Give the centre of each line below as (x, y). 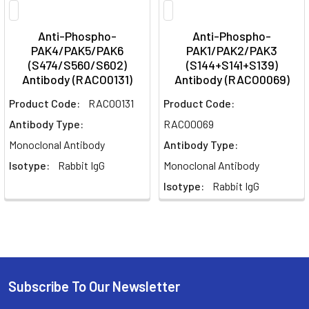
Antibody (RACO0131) (77, 79)
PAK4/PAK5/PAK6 (77, 50)
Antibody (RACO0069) (232, 79)
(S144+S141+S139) (232, 65)
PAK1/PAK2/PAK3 (232, 50)
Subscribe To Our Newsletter (94, 286)
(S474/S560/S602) (77, 65)
